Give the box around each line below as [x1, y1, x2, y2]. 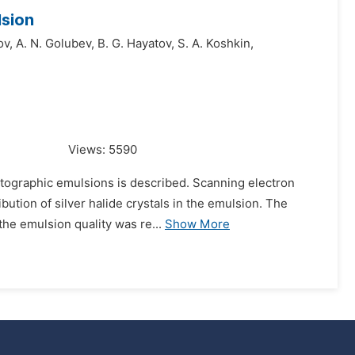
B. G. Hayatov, [97, 36, 174, 51]
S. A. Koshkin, [177, 36, 254, 51]
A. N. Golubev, [16, 36, 94, 51]
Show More [165, 217, 230, 231]
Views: [68, 143, 109, 157]
